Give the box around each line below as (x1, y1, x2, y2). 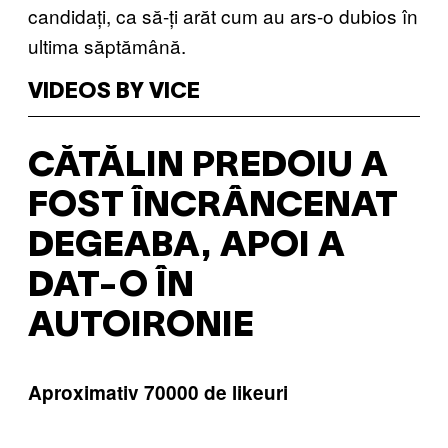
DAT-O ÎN (28, 269, 194, 303)
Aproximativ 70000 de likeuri (28, 378, 288, 406)
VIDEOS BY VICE (28, 81, 200, 102)
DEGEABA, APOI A (28, 229, 345, 263)
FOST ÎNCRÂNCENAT (28, 189, 398, 223)
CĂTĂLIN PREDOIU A (28, 149, 388, 183)
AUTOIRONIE (28, 309, 254, 343)
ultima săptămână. (28, 31, 186, 59)
